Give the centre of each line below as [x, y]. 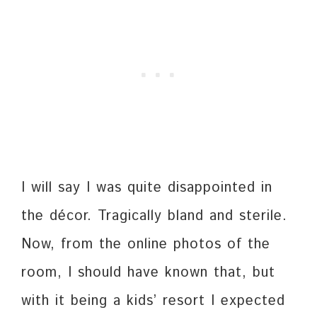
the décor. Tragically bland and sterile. [154, 217]
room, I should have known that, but [148, 273]
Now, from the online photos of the [146, 245]
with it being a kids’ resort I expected [153, 301]
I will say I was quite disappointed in [147, 188]
